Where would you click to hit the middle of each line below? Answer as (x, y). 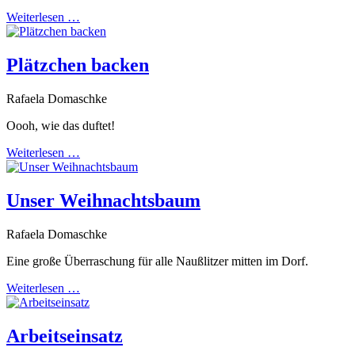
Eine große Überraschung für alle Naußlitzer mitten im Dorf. (159, 261)
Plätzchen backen (78, 65)
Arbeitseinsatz (65, 336)
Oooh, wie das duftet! (61, 126)
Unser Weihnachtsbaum (103, 200)
